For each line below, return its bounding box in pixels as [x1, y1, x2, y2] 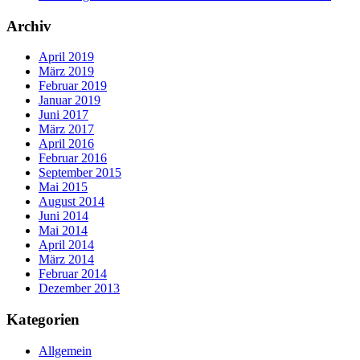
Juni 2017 [39, 108, 88, 122]
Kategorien [6, 310, 80, 328]
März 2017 [39, 122, 94, 137]
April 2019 [39, 50, 94, 64]
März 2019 [39, 64, 94, 79]
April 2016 [39, 137, 94, 151]
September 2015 [39, 166, 121, 180]
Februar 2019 [39, 79, 107, 93]
